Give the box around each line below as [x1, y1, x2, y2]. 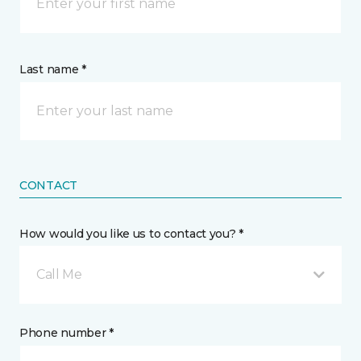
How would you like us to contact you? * [19, 226, 244, 241]
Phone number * [19, 326, 114, 340]
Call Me [36, 267, 82, 282]
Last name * [19, 62, 86, 77]
